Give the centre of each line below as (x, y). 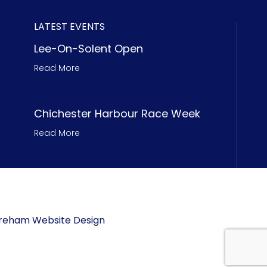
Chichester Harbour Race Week (117, 114)
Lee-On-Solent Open (89, 49)
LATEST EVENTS (70, 27)
